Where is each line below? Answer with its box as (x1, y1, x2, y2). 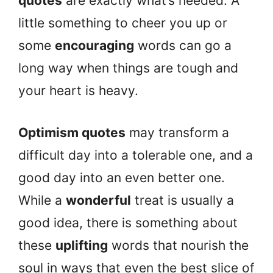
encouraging (55, 38, 134, 54)
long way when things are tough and (18, 60, 238, 76)
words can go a (134, 38, 232, 54)
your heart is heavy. (18, 83, 138, 99)
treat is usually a (131, 192, 234, 208)
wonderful (66, 192, 131, 208)
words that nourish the (108, 237, 249, 253)
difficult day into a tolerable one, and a (18, 147, 253, 163)
